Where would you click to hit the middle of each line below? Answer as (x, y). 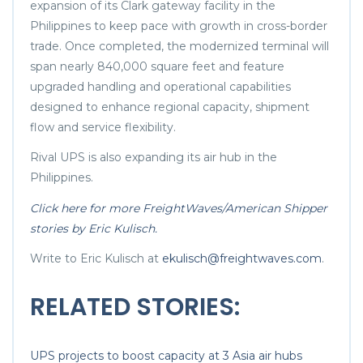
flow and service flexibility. (105, 127)
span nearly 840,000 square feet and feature (157, 66)
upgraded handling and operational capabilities (160, 86)
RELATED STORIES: (135, 307)
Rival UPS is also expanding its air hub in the (154, 158)
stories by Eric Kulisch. (94, 228)
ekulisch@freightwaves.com (242, 259)
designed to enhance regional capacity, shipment (170, 107)
